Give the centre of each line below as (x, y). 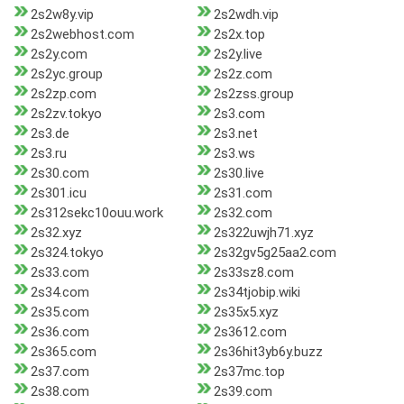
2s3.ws (234, 154)
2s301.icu (59, 193)
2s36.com (60, 332)
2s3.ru (49, 154)
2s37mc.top (249, 372)
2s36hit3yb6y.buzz (268, 352)
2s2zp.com (64, 94)
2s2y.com (59, 55)
